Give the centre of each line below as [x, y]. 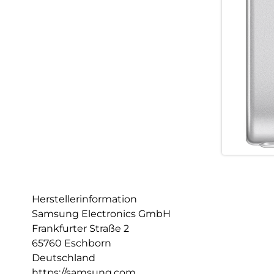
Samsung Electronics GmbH [101, 213]
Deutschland [64, 257]
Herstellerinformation [84, 199]
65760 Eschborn [72, 243]
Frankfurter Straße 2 [80, 228]
